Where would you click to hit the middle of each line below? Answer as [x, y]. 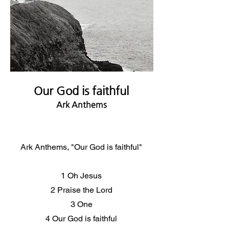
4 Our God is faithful [81, 219]
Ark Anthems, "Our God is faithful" [81, 147]
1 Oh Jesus [81, 176]
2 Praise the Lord [81, 190]
